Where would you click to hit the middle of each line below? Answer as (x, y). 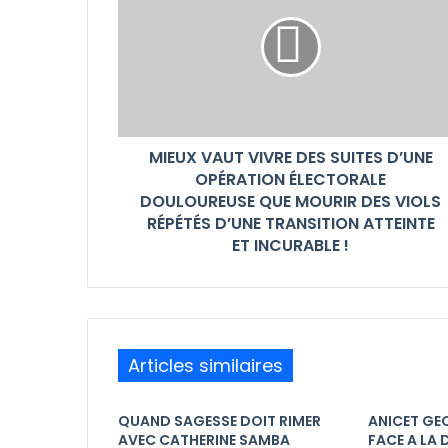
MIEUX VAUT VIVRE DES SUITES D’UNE (290, 157)
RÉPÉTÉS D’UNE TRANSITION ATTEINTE (290, 223)
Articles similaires (205, 365)
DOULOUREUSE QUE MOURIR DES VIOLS (290, 201)
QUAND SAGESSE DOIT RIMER (219, 420)
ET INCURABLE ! (290, 245)
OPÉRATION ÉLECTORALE (290, 179)
